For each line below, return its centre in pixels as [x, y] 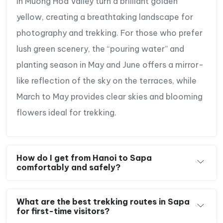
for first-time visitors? [63, 211]
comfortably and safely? [68, 167]
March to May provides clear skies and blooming [110, 96]
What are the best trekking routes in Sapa [103, 201]
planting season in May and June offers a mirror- [110, 64]
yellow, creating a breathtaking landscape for [105, 17]
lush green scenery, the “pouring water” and [100, 49]
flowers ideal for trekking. [66, 112]
